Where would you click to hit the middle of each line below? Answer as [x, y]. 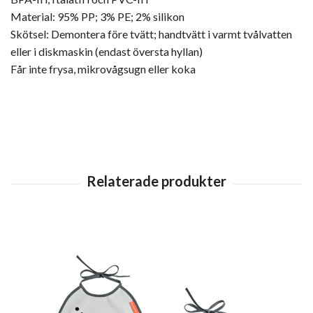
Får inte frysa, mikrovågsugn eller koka [103, 69]
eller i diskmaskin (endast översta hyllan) [107, 52]
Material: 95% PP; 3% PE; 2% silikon [97, 17]
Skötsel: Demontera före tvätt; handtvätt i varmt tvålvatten [151, 34]
